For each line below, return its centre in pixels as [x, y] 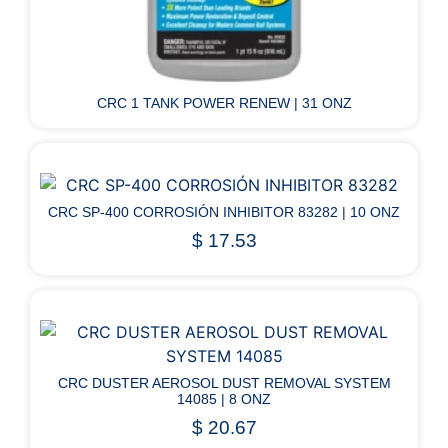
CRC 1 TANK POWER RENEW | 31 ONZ [224, 103]
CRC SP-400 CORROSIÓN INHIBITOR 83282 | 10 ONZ [224, 212]
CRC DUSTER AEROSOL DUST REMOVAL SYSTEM [224, 382]
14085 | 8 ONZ [224, 398]
